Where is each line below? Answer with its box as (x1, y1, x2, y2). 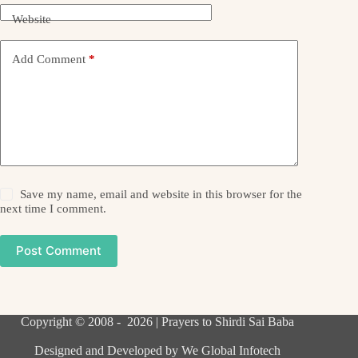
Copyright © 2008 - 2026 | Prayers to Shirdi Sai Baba (21, 314, 295, 328)
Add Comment (12, 53, 86, 66)
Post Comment (16, 243, 101, 259)
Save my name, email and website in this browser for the (20, 187, 303, 201)
